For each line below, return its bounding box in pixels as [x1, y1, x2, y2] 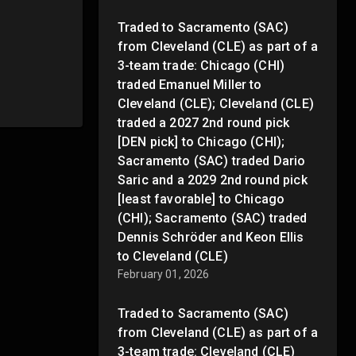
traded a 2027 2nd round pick [118, 114, 290, 130]
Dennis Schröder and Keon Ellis [118, 229, 304, 245]
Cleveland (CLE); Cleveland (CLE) [118, 95, 314, 111]
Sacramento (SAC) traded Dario [118, 153, 306, 168]
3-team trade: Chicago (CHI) [118, 57, 285, 73]
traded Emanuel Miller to [118, 76, 262, 92]
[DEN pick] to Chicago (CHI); [118, 133, 285, 149]
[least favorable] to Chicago [118, 191, 285, 207]
